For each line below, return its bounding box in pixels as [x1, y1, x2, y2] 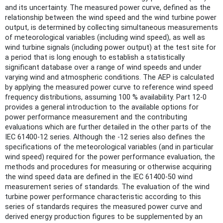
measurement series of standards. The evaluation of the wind [5, 182, 210, 191]
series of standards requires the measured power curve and [5, 202, 202, 211]
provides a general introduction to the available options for [5, 103, 199, 111]
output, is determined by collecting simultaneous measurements [5, 23, 218, 32]
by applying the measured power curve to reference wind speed [5, 83, 213, 92]
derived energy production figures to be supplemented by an [5, 212, 203, 221]
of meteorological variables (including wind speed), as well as [5, 33, 205, 42]
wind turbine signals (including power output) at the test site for [5, 43, 216, 52]
